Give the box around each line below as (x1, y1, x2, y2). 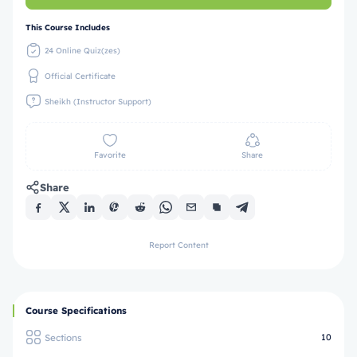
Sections (45, 331, 82, 343)
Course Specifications (25, 304, 127, 316)
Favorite (93, 150, 126, 160)
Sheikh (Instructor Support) (45, 96, 151, 107)
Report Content (148, 240, 209, 250)
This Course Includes (25, 22, 110, 33)
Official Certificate (45, 70, 116, 81)
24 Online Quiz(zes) (45, 45, 120, 56)
